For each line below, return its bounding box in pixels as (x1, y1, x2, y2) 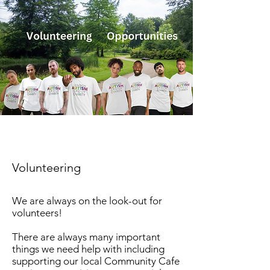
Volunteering (12, 160, 81, 175)
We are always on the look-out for (12, 195, 162, 207)
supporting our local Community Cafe (12, 255, 180, 267)
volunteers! (12, 207, 62, 219)
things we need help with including (12, 243, 165, 255)
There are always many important (12, 231, 160, 243)
